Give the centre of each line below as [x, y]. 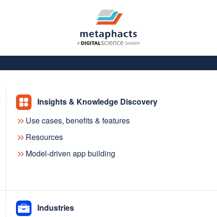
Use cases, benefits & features [78, 121]
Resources [44, 137]
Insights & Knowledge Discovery [97, 101]
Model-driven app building [70, 154]
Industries [56, 207]
